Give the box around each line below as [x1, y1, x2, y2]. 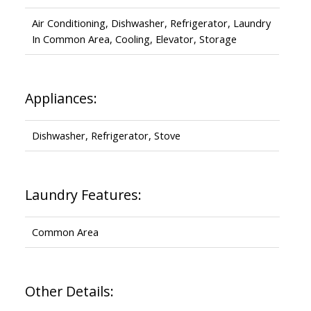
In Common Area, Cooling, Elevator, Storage [31, 31, 237, 46]
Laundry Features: [24, 185, 142, 204]
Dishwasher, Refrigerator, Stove [31, 128, 180, 142]
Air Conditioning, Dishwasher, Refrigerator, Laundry [31, 15, 271, 30]
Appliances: [24, 88, 97, 108]
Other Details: [24, 281, 114, 301]
